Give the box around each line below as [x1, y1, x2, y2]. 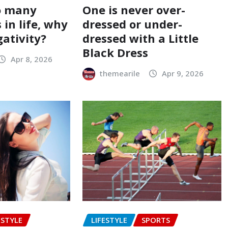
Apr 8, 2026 [10, 54, 52, 65]
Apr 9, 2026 [161, 68, 204, 79]
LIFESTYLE [91, 215, 127, 225]
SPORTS [141, 215, 170, 225]
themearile [100, 68, 140, 79]
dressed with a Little [82, 31, 198, 46]
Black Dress [82, 45, 148, 61]
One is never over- [82, 2, 185, 18]
